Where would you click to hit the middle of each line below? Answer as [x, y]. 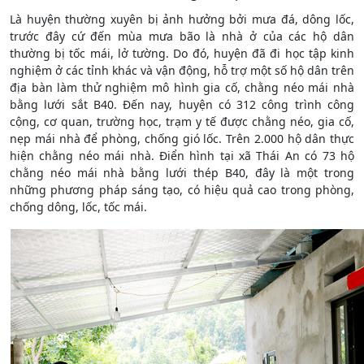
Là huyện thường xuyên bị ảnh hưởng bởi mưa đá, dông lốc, [182, 19]
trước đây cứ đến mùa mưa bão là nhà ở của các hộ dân [182, 36]
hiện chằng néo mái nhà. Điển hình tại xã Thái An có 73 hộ [182, 155]
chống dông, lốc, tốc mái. [80, 206]
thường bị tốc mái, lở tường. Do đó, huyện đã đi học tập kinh [182, 53]
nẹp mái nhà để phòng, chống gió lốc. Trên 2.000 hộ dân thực [182, 138]
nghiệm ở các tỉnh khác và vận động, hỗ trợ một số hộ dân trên [182, 70]
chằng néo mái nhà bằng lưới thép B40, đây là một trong [182, 172]
